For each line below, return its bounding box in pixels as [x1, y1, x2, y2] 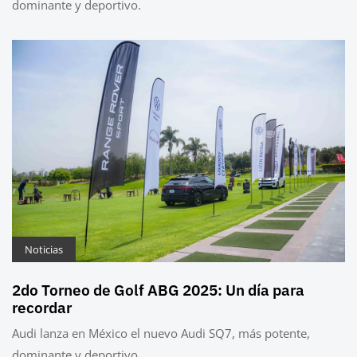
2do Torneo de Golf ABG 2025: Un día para [12, 280, 304, 300]
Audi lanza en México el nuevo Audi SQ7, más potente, [12, 324, 310, 341]
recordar [12, 297, 72, 317]
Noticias [25, 241, 63, 257]
